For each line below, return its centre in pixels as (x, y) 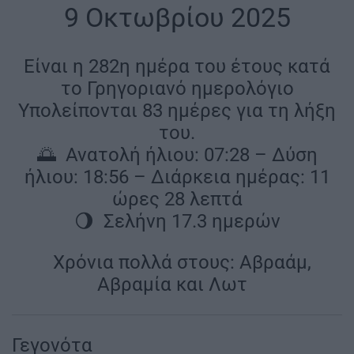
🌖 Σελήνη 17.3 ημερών (177, 222)
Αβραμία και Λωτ (175, 285)
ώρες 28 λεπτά (177, 200)
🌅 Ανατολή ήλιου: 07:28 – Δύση (177, 155)
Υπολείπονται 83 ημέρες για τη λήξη (177, 111)
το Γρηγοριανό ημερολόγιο (177, 89)
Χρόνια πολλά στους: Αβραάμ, (179, 263)
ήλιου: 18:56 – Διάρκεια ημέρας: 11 (177, 177)
